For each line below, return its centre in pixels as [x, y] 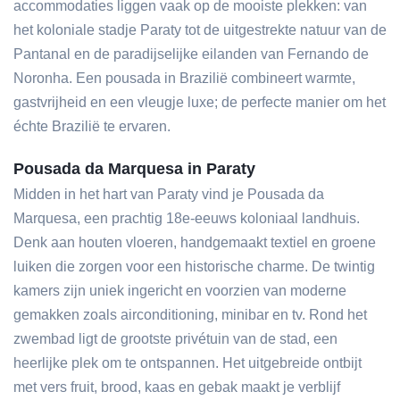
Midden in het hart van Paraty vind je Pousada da [169, 194]
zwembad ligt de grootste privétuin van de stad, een [175, 339]
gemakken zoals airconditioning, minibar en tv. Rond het [190, 315]
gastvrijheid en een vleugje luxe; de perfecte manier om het [200, 102]
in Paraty [219, 169]
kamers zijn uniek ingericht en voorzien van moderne [180, 291]
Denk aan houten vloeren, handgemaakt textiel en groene [195, 242]
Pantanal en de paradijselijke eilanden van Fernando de [191, 54]
